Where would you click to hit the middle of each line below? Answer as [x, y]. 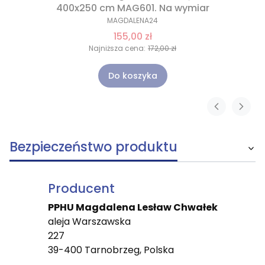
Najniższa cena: [117, 49]
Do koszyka [132, 76]
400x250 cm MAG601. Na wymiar [132, 8]
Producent [81, 189]
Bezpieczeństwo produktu [93, 147]
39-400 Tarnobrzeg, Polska [111, 250]
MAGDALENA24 [132, 21]
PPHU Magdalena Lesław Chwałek [132, 208]
